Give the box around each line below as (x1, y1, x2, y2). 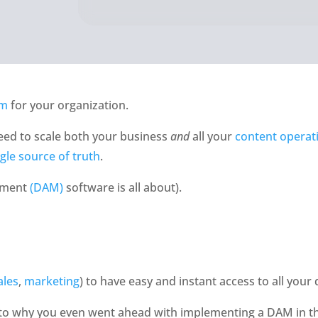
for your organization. (8, 97, 132, 113)
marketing (24, 273, 80, 289)
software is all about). (63, 179, 185, 195)
